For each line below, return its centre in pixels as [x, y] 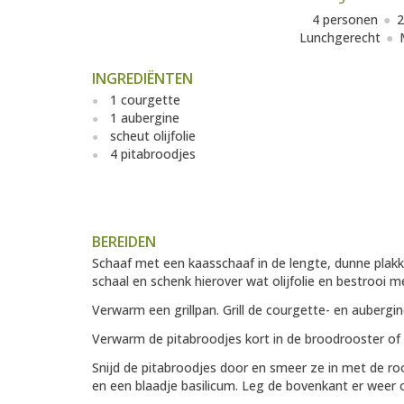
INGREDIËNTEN [142, 79]
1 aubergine [145, 118]
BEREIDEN [124, 242]
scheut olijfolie [153, 136]
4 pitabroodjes [153, 154]
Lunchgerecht [340, 38]
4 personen [345, 20]
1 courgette [145, 100]
